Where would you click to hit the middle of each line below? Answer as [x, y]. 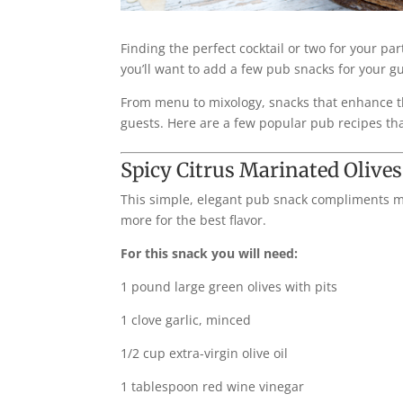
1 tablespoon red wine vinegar [213, 386]
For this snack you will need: [210, 253]
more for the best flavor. [194, 219]
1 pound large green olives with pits [229, 286]
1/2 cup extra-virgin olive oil [205, 353]
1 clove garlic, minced [186, 319]
